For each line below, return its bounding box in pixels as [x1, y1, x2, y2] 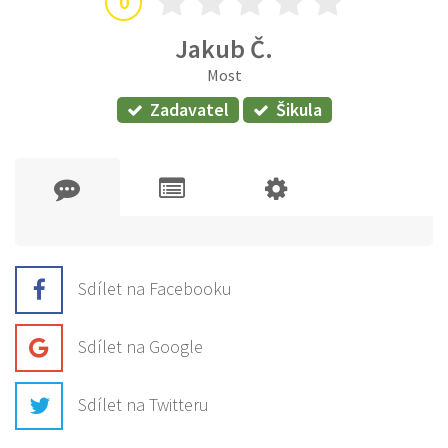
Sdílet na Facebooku [78, 276, 232, 300]
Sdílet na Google [78, 334, 203, 358]
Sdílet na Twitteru [78, 392, 209, 416]
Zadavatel [149, 98, 229, 122]
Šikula [275, 98, 322, 122]
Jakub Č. [175, 31, 273, 65]
